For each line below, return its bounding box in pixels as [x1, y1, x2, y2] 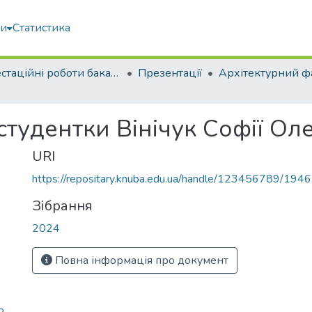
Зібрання [32, 196, 93, 215]
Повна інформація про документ [52, 253, 228, 268]
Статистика [13, 20, 70, 36]
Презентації [138, 65, 202, 81]
